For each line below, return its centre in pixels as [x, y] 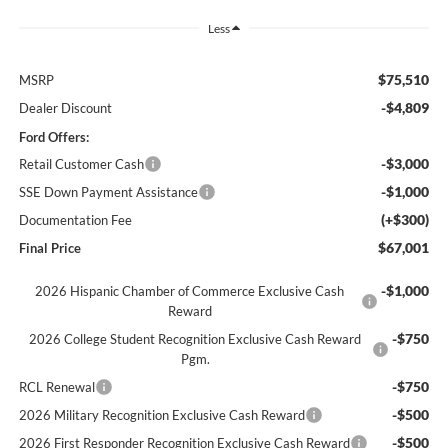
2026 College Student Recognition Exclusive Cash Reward [195, 339]
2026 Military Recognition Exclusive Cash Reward [161, 415]
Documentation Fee [75, 220]
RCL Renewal [56, 387]
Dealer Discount [65, 108]
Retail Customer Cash [81, 164]
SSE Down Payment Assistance [108, 192]
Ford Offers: [53, 137]
